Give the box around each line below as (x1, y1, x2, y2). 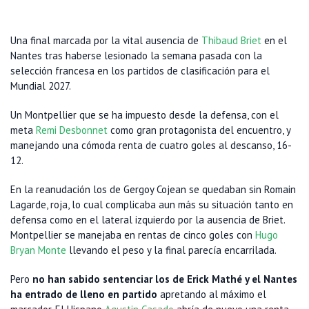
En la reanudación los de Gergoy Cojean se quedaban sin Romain (10, 183, 296, 197)
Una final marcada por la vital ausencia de (10, 34, 201, 48)
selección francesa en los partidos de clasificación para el (10, 64, 270, 78)
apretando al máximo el (157, 288, 266, 301)
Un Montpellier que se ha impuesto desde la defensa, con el (10, 108, 279, 122)
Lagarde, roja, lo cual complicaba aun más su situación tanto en (10, 198, 293, 212)
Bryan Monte (10, 243, 66, 257)
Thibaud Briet (201, 34, 261, 48)
